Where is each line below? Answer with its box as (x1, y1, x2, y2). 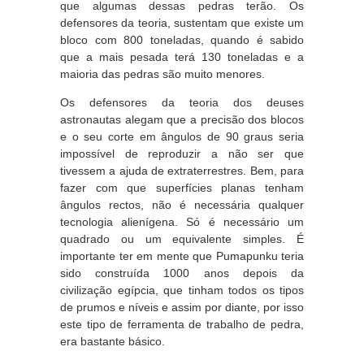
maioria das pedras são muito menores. (60, 67, 265, 80)
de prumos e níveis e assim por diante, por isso (60, 301, 304, 314)
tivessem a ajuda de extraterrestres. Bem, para (60, 164, 304, 177)
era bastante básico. (60, 335, 165, 348)
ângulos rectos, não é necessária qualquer (60, 198, 304, 211)
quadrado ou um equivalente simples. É (60, 232, 304, 245)
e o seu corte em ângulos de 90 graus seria (60, 130, 304, 143)
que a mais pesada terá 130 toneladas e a (60, 50, 304, 63)
